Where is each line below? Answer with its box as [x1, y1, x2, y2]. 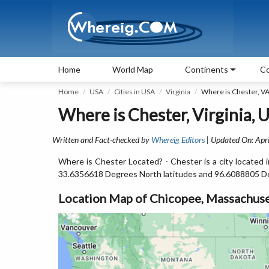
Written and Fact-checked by [52, 134, 151, 145]
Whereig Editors [151, 134, 205, 145]
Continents [185, 64, 228, 74]
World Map [112, 64, 153, 74]
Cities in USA [114, 87, 155, 96]
